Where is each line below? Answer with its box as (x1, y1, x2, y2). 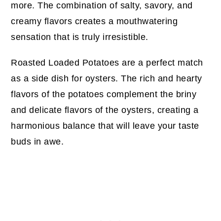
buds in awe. (11, 136, 64, 147)
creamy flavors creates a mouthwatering (11, 16, 178, 26)
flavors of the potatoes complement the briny (11, 89, 197, 99)
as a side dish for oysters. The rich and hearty (11, 73, 202, 83)
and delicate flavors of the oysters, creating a (11, 105, 199, 115)
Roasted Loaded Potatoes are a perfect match (11, 57, 203, 68)
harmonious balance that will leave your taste (11, 120, 199, 131)
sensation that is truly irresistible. (11, 32, 148, 42)
